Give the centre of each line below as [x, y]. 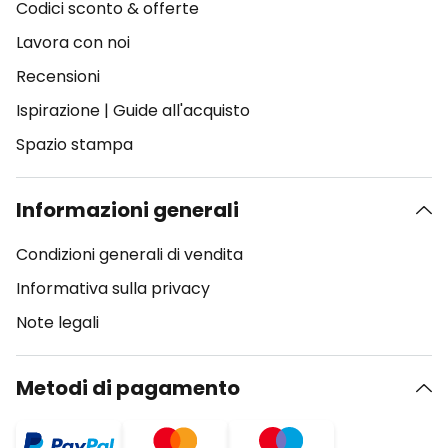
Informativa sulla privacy [113, 288]
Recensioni [58, 76]
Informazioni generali [127, 210]
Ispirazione [58, 110]
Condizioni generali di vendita [129, 254]
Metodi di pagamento [128, 388]
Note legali [57, 322]
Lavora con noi [73, 42]
